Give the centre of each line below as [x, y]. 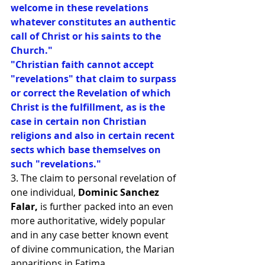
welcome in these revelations [81, 8]
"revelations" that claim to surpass [95, 79]
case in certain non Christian [80, 121]
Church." [32, 50]
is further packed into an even [107, 206]
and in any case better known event [91, 235]
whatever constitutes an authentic [94, 22]
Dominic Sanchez [120, 192]
